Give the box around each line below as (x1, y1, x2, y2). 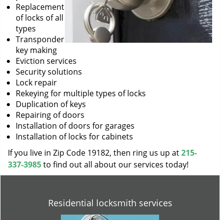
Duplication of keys (16, 99, 86, 110)
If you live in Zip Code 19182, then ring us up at (8, 147, 181, 158)
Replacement (16, 1, 64, 12)
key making (16, 45, 57, 55)
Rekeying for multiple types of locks (16, 88, 146, 99)
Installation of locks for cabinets (16, 131, 133, 142)
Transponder (16, 34, 64, 45)
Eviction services (16, 55, 77, 66)
